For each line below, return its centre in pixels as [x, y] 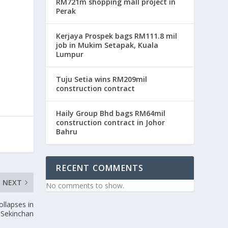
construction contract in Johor [111, 123]
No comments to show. [85, 186]
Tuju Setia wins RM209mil [102, 79]
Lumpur [70, 54]
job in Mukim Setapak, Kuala [107, 45]
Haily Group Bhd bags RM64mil [111, 113]
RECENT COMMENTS [100, 168]
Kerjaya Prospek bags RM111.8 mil [117, 36]
